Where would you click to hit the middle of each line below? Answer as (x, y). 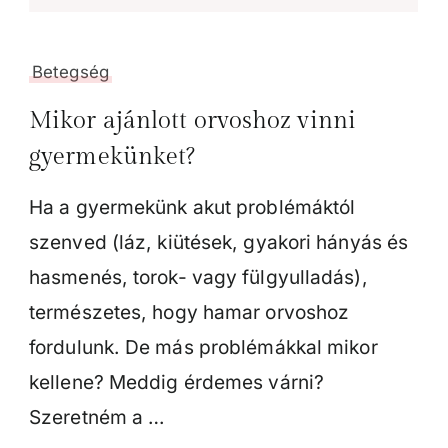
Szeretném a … (97, 418)
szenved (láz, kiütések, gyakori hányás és (219, 243)
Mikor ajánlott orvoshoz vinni (192, 121)
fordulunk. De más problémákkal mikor (203, 348)
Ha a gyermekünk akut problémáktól (192, 208)
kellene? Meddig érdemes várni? (177, 383)
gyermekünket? (112, 157)
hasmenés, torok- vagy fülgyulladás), (198, 278)
